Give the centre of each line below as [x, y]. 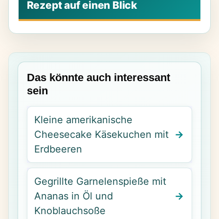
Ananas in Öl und [73, 196]
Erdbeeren [58, 149]
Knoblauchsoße [70, 210]
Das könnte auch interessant [98, 77]
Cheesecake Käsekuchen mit [101, 134]
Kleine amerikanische [83, 120]
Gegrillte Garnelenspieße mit [100, 181]
